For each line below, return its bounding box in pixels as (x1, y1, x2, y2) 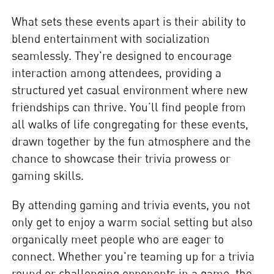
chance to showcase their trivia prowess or (12, 151, 231, 166)
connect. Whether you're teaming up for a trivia (12, 248, 255, 263)
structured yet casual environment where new (12, 83, 248, 97)
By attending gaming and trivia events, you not (12, 197, 251, 212)
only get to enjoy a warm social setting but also (12, 214, 253, 229)
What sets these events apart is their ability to (12, 14, 246, 29)
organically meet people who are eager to (12, 231, 224, 246)
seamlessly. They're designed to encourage (12, 48, 232, 63)
